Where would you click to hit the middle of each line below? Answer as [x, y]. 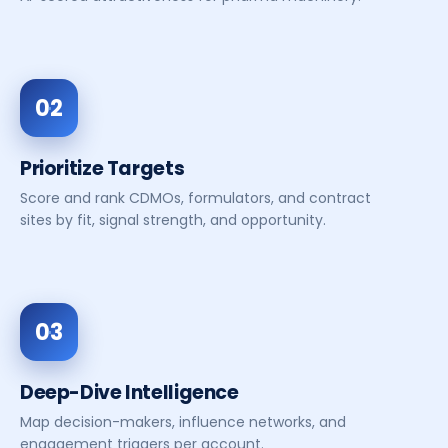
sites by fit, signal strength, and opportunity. [173, 220]
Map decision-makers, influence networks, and [183, 422]
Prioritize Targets [102, 168]
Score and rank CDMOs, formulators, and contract [195, 198]
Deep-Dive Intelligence [129, 392]
